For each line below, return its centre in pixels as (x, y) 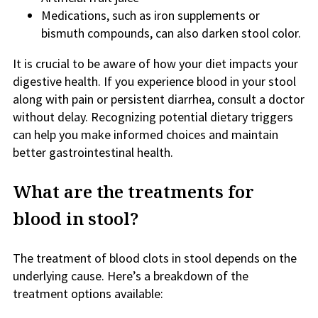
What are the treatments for (133, 191)
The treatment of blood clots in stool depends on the (155, 258)
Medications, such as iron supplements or (150, 15)
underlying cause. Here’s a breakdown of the (131, 276)
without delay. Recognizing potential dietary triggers (153, 117)
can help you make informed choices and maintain (146, 135)
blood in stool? (76, 218)
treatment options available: (88, 294)
